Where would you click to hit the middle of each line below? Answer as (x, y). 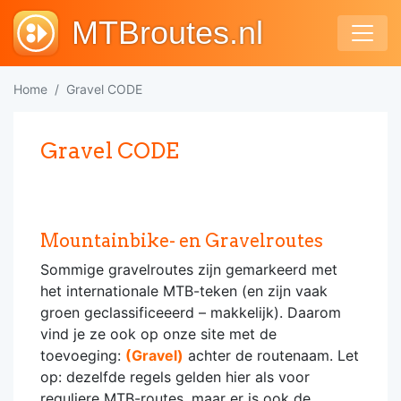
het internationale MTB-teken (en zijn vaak (184, 291)
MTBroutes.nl (167, 33)
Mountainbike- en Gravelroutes (182, 241)
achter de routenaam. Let (271, 355)
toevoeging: (83, 355)
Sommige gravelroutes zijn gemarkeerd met (189, 269)
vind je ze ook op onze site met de (158, 334)
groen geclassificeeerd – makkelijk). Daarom (191, 312)
